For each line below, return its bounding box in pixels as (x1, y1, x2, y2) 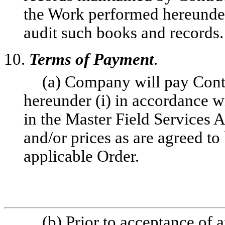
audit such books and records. (23, 24, 223, 42)
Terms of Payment (29, 50, 154, 68)
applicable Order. (23, 147, 139, 165)
